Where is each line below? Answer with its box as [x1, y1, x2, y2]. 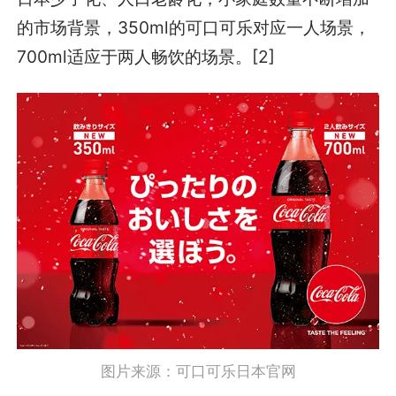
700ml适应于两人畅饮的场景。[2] [17, 46, 276, 68]
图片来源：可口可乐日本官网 [100, 362, 296, 381]
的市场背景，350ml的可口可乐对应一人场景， [17, 17, 371, 39]
